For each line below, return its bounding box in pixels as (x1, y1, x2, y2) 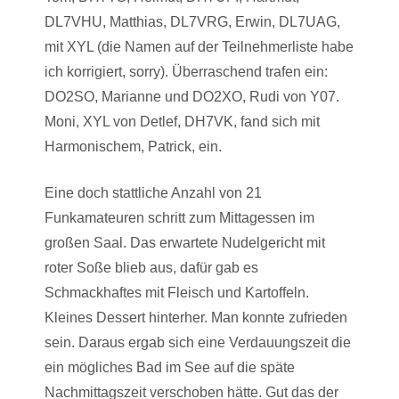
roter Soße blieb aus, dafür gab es (45, 260, 258, 275)
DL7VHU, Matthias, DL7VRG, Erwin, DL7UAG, (45, 14, 340, 29)
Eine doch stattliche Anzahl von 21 (45, 185, 262, 200)
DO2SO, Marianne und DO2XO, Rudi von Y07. (45, 89, 339, 104)
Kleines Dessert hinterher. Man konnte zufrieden (45, 310, 347, 325)
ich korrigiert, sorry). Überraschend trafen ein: (45, 64, 328, 79)
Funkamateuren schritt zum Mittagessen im (45, 210, 314, 225)
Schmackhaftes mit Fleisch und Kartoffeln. (45, 285, 309, 300)
